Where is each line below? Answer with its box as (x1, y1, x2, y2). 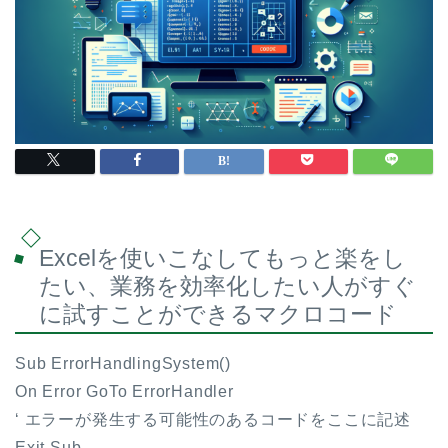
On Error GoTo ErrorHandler (15, 383, 234, 401)
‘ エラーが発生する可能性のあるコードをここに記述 (15, 411, 411, 429)
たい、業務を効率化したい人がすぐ (39, 273, 416, 300)
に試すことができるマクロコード (39, 301, 397, 328)
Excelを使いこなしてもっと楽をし (39, 245, 406, 272)
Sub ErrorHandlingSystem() (15, 355, 231, 373)
